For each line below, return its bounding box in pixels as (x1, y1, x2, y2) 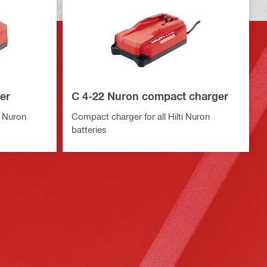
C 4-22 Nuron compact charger (71, 89, 228, 103)
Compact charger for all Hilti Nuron (71, 111, 210, 122)
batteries (71, 124, 107, 135)
